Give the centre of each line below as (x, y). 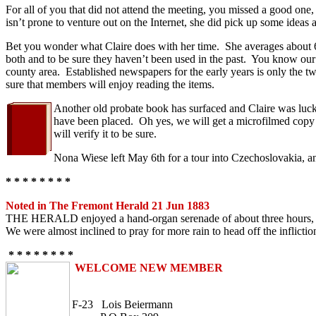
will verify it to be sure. (105, 134)
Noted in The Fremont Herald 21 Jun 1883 (108, 206)
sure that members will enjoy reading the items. (110, 84)
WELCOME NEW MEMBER (147, 268)
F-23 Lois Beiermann (122, 304)
